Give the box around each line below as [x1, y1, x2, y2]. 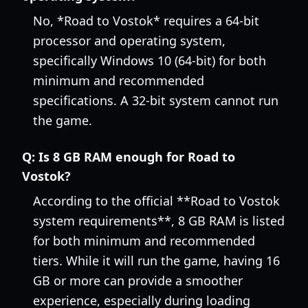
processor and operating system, [33, 32, 225, 49]
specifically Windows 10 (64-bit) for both [33, 52, 266, 69]
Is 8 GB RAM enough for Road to [38, 148, 235, 165]
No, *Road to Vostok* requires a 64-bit [33, 12, 259, 29]
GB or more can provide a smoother [33, 272, 243, 289]
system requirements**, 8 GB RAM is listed [33, 212, 285, 229]
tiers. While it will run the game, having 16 [33, 252, 280, 269]
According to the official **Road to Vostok [33, 192, 280, 209]
